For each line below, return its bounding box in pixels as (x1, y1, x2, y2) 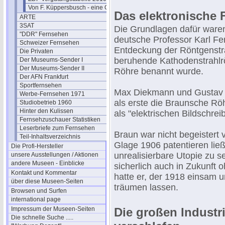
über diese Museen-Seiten (11, 178, 83, 185)
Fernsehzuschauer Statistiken (20, 116, 100, 123)
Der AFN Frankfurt (20, 73, 68, 80)
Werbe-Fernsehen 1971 (20, 90, 85, 97)
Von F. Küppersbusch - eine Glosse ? (28, 4, 129, 11)
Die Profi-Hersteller (11, 143, 63, 150)
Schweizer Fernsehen (20, 39, 79, 46)
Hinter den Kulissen (20, 107, 73, 115)
